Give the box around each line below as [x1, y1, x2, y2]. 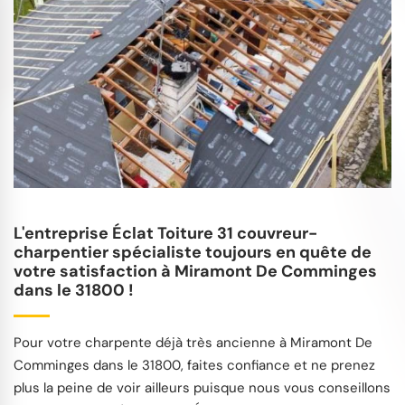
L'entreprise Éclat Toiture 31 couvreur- [14, 221, 317, 244]
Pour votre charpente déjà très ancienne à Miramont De [14, 333, 372, 352]
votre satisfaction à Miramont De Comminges [14, 259, 377, 282]
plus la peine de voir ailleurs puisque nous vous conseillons [14, 378, 391, 397]
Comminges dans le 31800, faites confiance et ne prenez [14, 355, 375, 374]
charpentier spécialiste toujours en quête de [14, 240, 372, 263]
